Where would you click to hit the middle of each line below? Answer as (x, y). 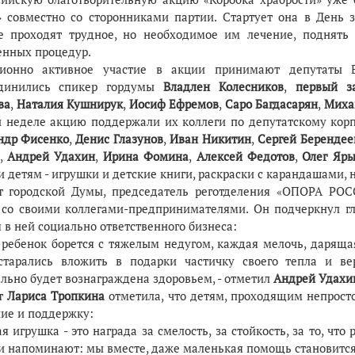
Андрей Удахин (51, 156)
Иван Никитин (211, 139)
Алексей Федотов (245, 156)
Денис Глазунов (120, 139)
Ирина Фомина (146, 156)
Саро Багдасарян (269, 104)
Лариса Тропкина (58, 296)
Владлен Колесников (223, 86)
